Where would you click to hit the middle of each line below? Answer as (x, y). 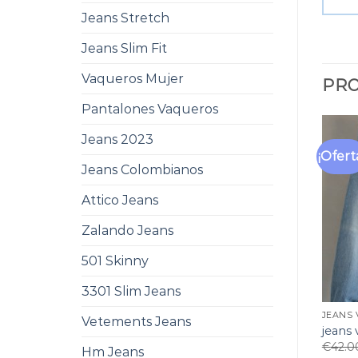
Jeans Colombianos (142, 170)
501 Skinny (115, 261)
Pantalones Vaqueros (150, 109)
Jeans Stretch (125, 18)
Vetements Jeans (136, 322)
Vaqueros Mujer (133, 79)
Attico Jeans (120, 200)
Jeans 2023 (117, 139)
